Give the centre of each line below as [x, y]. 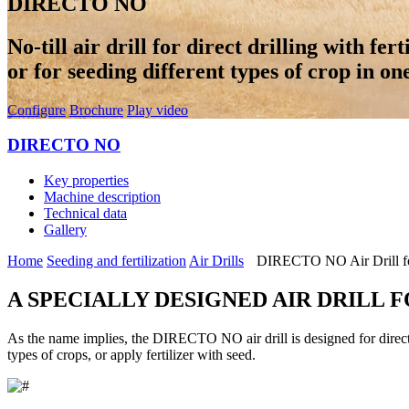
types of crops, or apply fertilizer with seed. [131, 354]
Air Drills [216, 261]
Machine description [102, 197]
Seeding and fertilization [116, 261]
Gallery [65, 230]
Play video [157, 110]
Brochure [96, 110]
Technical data [85, 214]
